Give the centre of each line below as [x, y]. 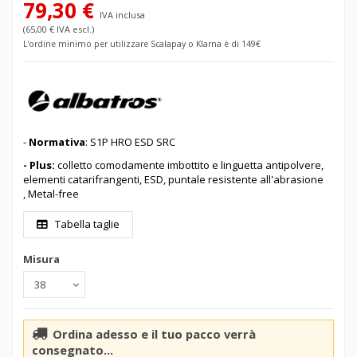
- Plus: [40, 165]
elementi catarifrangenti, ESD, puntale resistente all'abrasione [173, 179]
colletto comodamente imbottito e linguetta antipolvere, [190, 165]
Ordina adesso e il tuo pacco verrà [154, 334]
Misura [41, 259]
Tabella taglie [86, 224]
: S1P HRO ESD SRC [130, 142]
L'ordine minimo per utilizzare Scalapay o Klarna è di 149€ [142, 44]
